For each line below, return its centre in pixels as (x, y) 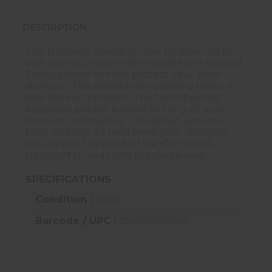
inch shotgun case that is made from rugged (134, 63)
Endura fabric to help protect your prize (123, 75)
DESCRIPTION (55, 28)
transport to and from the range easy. (116, 155)
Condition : (65, 200)
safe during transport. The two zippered (123, 98)
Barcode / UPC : (77, 221)
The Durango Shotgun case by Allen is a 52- (131, 52)
